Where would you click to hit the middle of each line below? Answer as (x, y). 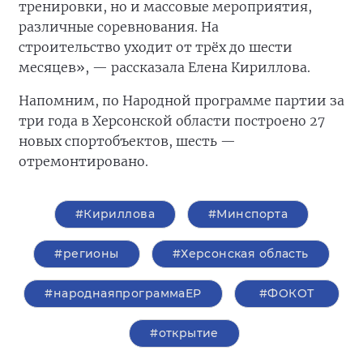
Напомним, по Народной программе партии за (181, 101)
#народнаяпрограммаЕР (123, 294)
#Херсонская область (240, 254)
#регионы (87, 254)
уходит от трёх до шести (208, 47)
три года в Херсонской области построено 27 (172, 121)
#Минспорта (248, 214)
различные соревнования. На (119, 27)
